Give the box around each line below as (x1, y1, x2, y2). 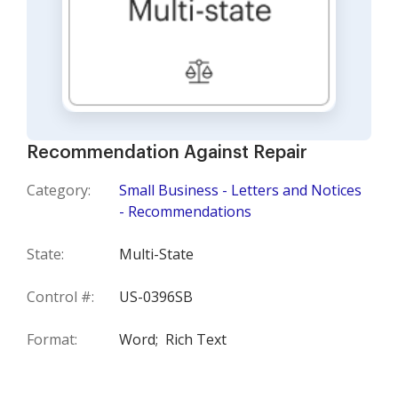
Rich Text (165, 330, 227, 350)
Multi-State (119, 244, 194, 265)
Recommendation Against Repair (27, 144, 307, 163)
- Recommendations (119, 202, 251, 222)
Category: (27, 180, 91, 201)
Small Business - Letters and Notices (119, 180, 362, 201)
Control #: (27, 287, 94, 307)
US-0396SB (119, 287, 193, 307)
